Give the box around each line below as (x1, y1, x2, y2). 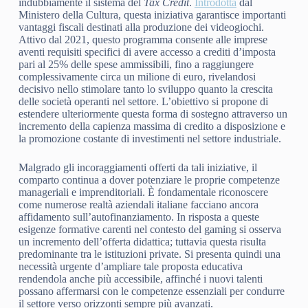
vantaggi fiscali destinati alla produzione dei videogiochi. (18, 21, 264, 34)
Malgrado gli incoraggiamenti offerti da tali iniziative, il (18, 162, 257, 174)
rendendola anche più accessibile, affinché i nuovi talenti (18, 273, 263, 285)
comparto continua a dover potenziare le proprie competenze (18, 174, 280, 186)
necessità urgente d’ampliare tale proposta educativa (18, 261, 243, 273)
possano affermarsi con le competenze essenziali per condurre (18, 285, 285, 298)
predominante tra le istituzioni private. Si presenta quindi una (18, 248, 280, 261)
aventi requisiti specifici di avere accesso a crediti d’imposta (18, 46, 276, 58)
